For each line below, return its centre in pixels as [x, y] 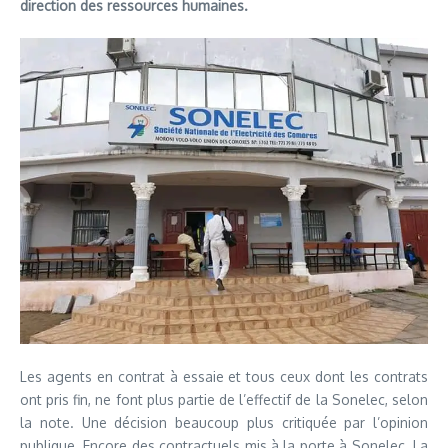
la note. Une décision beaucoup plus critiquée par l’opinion [224, 422]
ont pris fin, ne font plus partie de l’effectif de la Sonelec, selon [224, 399]
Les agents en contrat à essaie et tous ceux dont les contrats [224, 376]
